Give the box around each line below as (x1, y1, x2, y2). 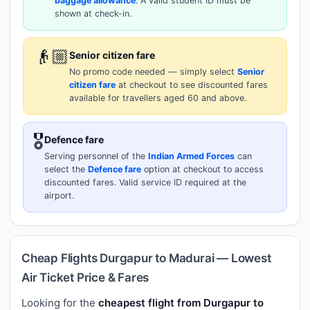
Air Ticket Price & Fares (21, 270, 149, 284)
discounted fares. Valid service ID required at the (44, 176, 246, 188)
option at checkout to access (141, 163, 264, 174)
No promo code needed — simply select (69, 66, 237, 77)
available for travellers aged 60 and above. (69, 92, 246, 103)
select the (44, 163, 88, 174)
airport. (44, 190, 74, 201)
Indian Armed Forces (148, 150, 235, 161)
